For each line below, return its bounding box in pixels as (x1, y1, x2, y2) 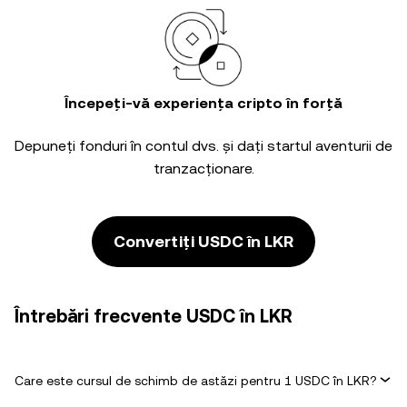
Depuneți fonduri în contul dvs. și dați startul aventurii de (15, 137, 392, 154)
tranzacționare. (153, 160, 254, 177)
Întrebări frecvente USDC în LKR (15, 305, 293, 327)
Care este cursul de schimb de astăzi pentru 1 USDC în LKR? (15, 372, 377, 388)
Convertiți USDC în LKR (114, 232, 293, 251)
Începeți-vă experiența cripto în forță (65, 94, 342, 112)
